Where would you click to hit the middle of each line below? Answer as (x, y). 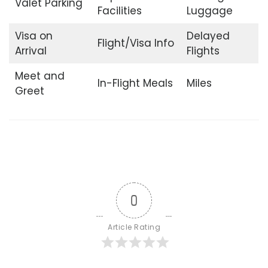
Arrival (31, 51)
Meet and (39, 76)
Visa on (33, 36)
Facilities (119, 11)
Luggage (209, 11)
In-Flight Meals (135, 83)
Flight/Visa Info (135, 43)
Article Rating (134, 227)
